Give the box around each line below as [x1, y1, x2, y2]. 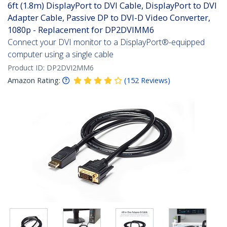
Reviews [141, 75, 168, 86]
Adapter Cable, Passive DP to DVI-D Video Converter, [8, 12, 210, 24]
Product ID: [8, 63, 47, 73]
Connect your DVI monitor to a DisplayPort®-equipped [8, 36, 205, 48]
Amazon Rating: [8, 75, 60, 86]
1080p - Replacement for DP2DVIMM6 [8, 24, 154, 36]
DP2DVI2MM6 [47, 63, 94, 73]
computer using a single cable [8, 49, 113, 60]
